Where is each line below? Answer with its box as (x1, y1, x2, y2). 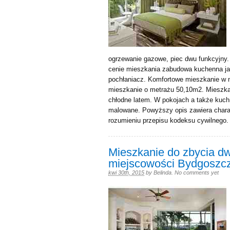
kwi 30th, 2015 (108, 169, 144, 176)
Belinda (154, 169, 171, 176)
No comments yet (175, 169, 219, 176)
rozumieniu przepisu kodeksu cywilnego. (108, 117, 228, 124)
